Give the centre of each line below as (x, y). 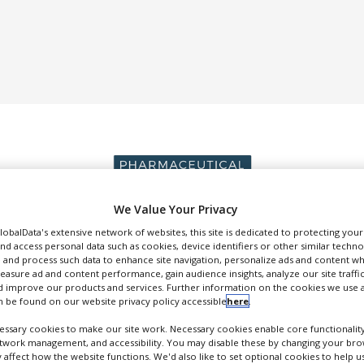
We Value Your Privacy (175, 209)
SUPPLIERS (296, 245)
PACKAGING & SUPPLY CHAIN (179, 245)
